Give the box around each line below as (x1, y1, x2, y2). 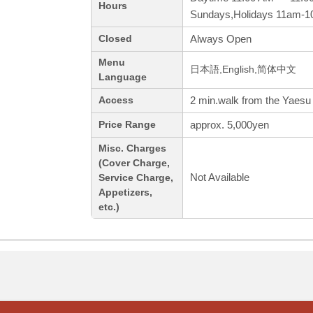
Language (99, 72, 147, 83)
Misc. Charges (99, 143, 166, 154)
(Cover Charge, (99, 158, 170, 169)
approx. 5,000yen (190, 119, 269, 131)
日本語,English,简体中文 (190, 64, 296, 75)
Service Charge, (99, 173, 173, 184)
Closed (99, 34, 132, 45)
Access (99, 95, 133, 106)
